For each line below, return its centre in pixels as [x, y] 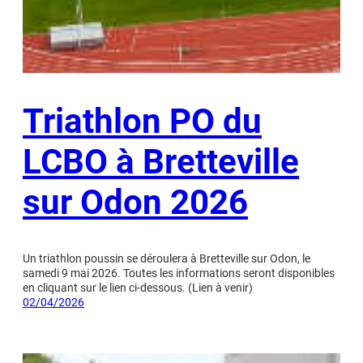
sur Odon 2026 [135, 202]
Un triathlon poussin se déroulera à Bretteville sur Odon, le [167, 258]
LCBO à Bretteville [161, 161]
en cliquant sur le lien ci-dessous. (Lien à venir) [138, 287]
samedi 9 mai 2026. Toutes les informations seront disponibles [179, 273]
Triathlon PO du [142, 121]
